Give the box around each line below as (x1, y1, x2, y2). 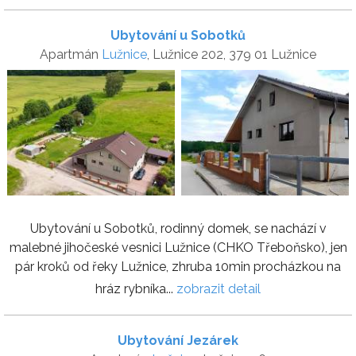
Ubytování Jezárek (118, 332, 238, 348)
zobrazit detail (176, 281, 261, 296)
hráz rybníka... (95, 281, 176, 296)
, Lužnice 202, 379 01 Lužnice (147, 46, 316, 62)
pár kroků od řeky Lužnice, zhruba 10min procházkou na (15, 258, 341, 274)
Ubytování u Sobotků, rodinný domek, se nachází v (29, 220, 327, 236)
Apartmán (40, 46, 102, 62)
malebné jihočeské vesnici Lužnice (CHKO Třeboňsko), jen (9, 239, 347, 255)
